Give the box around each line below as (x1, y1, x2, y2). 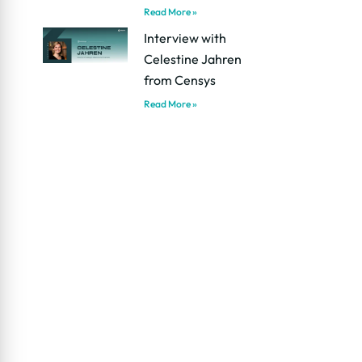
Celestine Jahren (144, 51, 242, 68)
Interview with (144, 30, 227, 47)
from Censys (144, 72, 217, 89)
